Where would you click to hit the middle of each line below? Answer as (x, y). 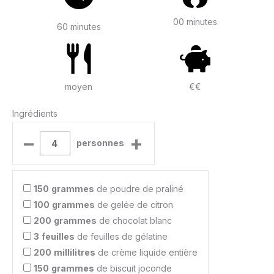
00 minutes (195, 21)
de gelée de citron (134, 205)
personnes (100, 143)
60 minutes (79, 26)
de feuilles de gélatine (121, 237)
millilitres (75, 253)
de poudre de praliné (139, 189)
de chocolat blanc (134, 221)
